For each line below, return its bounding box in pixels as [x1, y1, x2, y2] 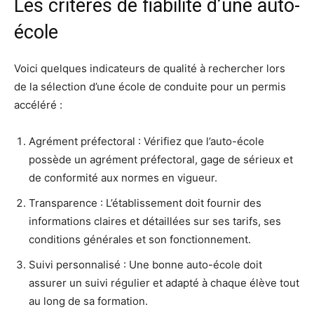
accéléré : [14, 98, 62, 112]
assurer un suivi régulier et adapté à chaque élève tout [29, 276, 299, 290]
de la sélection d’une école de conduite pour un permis [14, 80, 286, 94]
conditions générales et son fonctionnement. [29, 233, 251, 247]
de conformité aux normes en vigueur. [29, 171, 217, 185]
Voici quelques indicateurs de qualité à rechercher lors [14, 62, 285, 76]
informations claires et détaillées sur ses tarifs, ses [29, 214, 281, 228]
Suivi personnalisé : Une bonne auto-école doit [29, 258, 262, 272]
